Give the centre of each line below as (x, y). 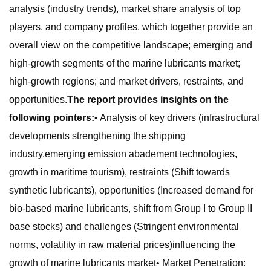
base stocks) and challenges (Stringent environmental (124, 227)
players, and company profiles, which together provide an (131, 27)
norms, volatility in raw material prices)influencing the (122, 245)
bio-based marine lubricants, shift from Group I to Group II (131, 208)
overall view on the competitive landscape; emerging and (131, 45)
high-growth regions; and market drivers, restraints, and (126, 81)
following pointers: (52, 118)
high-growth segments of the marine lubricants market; (125, 63)
